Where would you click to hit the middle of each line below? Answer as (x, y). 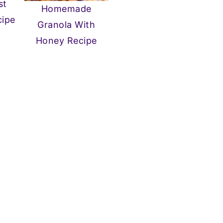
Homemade (66, 8)
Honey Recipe (66, 40)
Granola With (66, 24)
